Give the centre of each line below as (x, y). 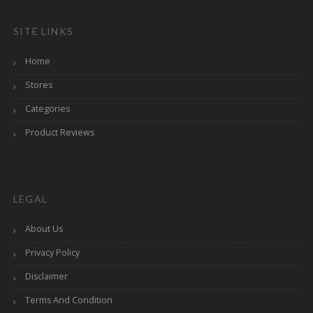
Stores (39, 85)
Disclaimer (46, 276)
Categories (48, 108)
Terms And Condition (69, 300)
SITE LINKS (43, 31)
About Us (44, 228)
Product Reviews (60, 132)
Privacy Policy (52, 252)
